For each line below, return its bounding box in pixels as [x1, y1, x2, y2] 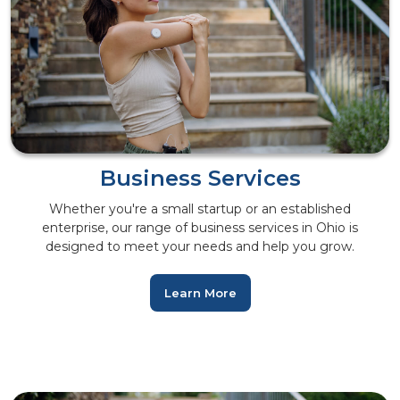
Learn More [163, 286, 237, 300]
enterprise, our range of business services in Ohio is [42, 220, 358, 236]
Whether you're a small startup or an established [49, 201, 351, 217]
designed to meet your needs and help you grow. [46, 238, 354, 254]
